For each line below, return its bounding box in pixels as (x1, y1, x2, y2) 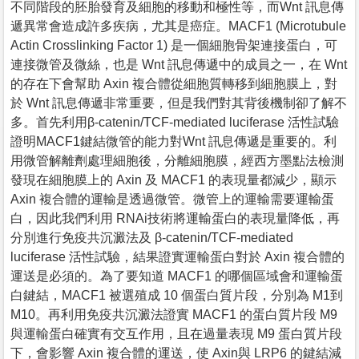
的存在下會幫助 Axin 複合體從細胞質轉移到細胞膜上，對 (10, 76, 337, 91)
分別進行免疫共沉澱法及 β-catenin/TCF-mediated (10, 230, 293, 244)
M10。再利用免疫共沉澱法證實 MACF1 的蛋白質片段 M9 (10, 307, 337, 321)
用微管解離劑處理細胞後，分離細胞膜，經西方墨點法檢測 (10, 153, 344, 167)
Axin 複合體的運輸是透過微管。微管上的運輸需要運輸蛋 (10, 192, 334, 206)
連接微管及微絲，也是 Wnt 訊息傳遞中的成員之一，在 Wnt (10, 57, 347, 71)
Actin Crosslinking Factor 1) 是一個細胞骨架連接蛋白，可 (10, 38, 337, 52)
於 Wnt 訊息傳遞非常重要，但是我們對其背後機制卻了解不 (10, 95, 347, 110)
